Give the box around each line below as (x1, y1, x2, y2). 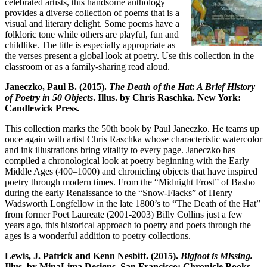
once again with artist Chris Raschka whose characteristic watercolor (5, 133, 262, 144)
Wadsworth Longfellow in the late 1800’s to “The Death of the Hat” (5, 198, 260, 209)
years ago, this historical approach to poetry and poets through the (5, 219, 251, 230)
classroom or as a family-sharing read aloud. (5, 61, 170, 72)
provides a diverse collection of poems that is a (5, 7, 179, 18)
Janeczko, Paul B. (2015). (5, 81, 109, 92)
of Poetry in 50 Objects (5, 92, 93, 103)
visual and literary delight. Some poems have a (5, 18, 179, 29)
